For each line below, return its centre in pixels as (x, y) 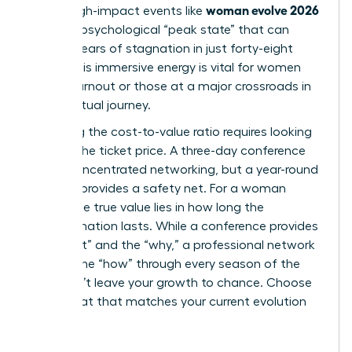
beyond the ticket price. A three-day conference (167, 151)
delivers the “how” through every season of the (165, 264)
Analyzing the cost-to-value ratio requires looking (170, 132)
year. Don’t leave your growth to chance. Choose (170, 283)
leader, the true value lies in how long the (147, 208)
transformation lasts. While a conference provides (174, 227)
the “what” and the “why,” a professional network (172, 246)
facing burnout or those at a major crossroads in (170, 87)
